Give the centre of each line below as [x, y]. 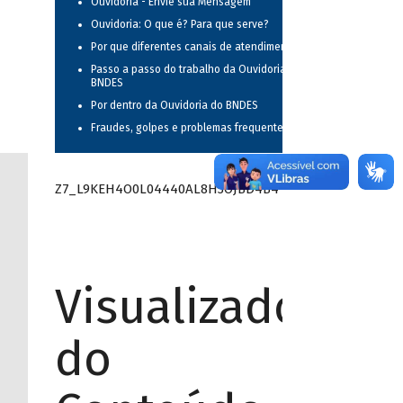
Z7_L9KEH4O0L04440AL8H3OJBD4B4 [166, 188]
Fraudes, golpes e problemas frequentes [189, 128]
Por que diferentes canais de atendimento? [196, 47]
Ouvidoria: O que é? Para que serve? [179, 25]
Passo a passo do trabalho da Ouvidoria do [196, 70]
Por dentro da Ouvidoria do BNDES [174, 106]
